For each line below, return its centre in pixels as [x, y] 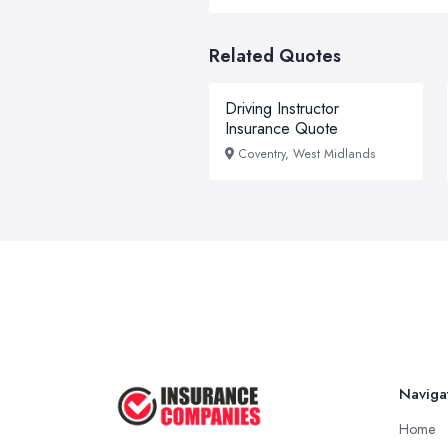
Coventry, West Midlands [307, 154]
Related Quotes [275, 56]
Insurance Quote [281, 128]
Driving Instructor [282, 108]
